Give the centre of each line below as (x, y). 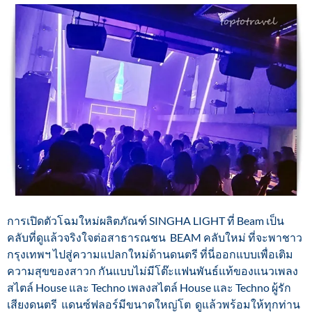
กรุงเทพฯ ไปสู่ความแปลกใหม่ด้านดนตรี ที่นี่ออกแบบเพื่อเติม (150, 254)
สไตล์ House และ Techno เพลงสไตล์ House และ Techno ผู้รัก (149, 288)
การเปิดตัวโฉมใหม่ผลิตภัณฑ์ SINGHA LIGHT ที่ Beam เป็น (146, 221)
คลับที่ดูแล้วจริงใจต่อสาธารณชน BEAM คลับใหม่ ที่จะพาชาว (155, 237)
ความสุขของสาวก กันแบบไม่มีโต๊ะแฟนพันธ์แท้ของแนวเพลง (153, 271)
